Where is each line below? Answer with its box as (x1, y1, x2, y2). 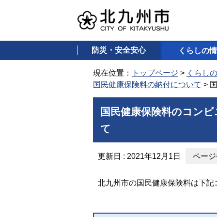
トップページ (132, 69, 178, 77)
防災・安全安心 (92, 46, 146, 54)
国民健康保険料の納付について (93, 80, 201, 89)
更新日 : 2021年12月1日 (98, 152, 181, 160)
